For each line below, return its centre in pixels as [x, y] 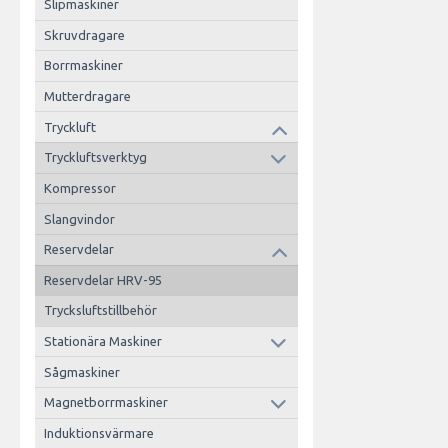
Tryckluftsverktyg [95, 157]
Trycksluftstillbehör [100, 310]
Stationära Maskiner [102, 341]
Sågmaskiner [81, 371]
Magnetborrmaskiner [105, 402]
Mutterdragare [87, 96]
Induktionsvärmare [98, 432]
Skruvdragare [84, 34]
